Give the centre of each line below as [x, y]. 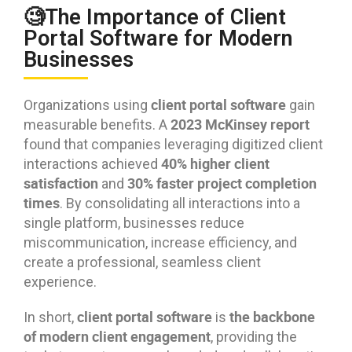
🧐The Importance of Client [155, 17]
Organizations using [87, 104]
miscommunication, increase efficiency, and [160, 242]
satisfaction [61, 183]
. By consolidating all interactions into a [180, 203]
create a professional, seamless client [142, 262]
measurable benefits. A [97, 124]
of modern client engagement [117, 336]
